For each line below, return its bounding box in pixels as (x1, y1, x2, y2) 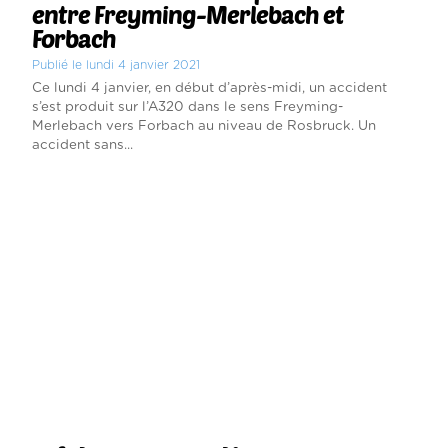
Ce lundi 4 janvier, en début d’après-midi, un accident (31, 80, 387, 95)
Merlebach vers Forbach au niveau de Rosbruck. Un (31, 118, 376, 133)
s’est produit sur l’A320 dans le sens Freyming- (31, 99, 343, 114)
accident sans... (31, 137, 133, 152)
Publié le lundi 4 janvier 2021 (31, 58, 200, 71)
